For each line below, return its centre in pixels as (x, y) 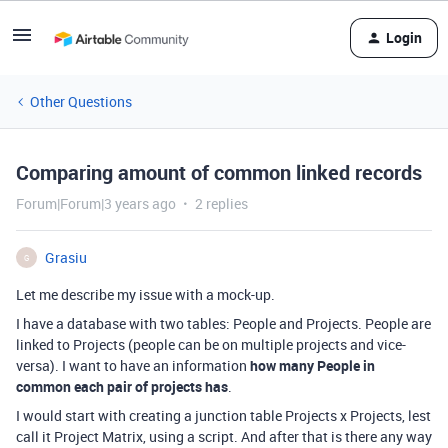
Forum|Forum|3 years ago (96, 203)
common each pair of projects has (122, 386)
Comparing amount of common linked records (219, 172)
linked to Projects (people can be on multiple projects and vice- (211, 344)
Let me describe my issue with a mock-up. (145, 294)
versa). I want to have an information (133, 365)
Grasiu (66, 257)
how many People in (312, 365)
